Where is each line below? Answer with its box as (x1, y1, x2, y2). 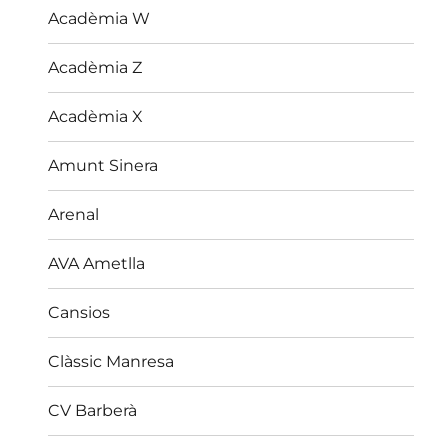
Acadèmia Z (48, 58, 143, 78)
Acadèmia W (48, 9, 151, 29)
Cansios (48, 303, 111, 323)
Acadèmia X (48, 107, 144, 127)
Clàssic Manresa (48, 352, 175, 372)
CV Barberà (48, 401, 138, 421)
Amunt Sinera (48, 156, 159, 176)
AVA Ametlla (48, 254, 146, 274)
